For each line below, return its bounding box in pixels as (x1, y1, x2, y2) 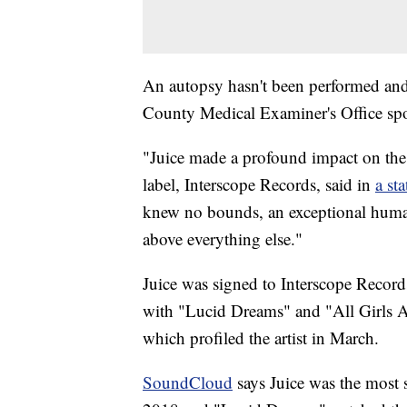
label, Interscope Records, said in (143, 173, 375, 196)
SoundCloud (143, 371, 233, 394)
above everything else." (143, 227, 303, 251)
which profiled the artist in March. (143, 326, 379, 350)
